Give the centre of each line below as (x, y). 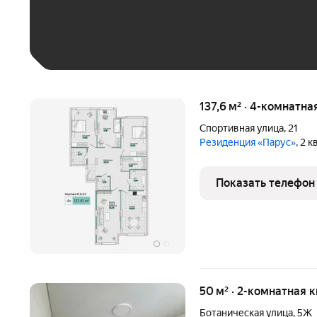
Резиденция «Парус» (251, 142)
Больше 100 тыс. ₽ (108, 32)
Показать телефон (265, 183)
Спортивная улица (242, 128)
